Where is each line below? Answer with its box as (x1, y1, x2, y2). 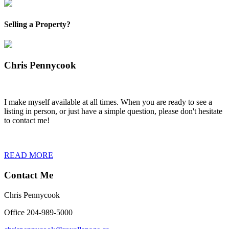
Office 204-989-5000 (4, 208, 73, 217)
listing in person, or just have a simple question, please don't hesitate (4, 107, 222, 116)
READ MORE (4, 151, 53, 160)
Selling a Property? (4, 19, 71, 29)
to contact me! (4, 116, 50, 125)
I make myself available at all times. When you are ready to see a (4, 98, 212, 107)
